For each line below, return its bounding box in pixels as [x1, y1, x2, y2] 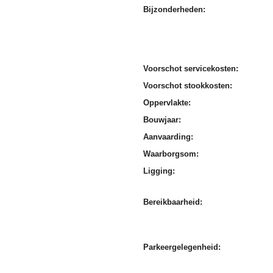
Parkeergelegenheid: [143, 243, 221, 252]
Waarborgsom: [143, 149, 199, 159]
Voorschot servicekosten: [143, 64, 239, 74]
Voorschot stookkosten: [143, 81, 233, 91]
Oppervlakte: [143, 98, 191, 108]
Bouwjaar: [143, 115, 182, 125]
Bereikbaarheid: [143, 197, 203, 207]
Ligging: [143, 166, 175, 176]
